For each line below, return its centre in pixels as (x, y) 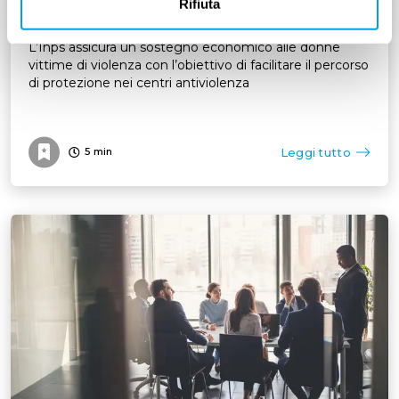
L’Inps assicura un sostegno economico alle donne (184, 47)
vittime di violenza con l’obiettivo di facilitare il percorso (199, 65)
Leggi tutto (315, 152)
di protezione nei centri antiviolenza (139, 83)
